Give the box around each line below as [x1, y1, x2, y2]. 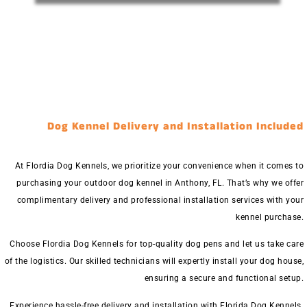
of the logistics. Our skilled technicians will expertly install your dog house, [4, 256, 304, 267]
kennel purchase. [236, 212, 304, 222]
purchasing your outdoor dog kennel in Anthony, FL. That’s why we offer [16, 177, 304, 188]
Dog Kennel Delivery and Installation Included [47, 118, 304, 134]
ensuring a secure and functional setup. [144, 273, 304, 284]
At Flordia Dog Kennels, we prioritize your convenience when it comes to [14, 160, 304, 171]
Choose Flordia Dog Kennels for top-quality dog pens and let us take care [10, 239, 304, 249]
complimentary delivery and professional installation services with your [16, 195, 304, 205]
